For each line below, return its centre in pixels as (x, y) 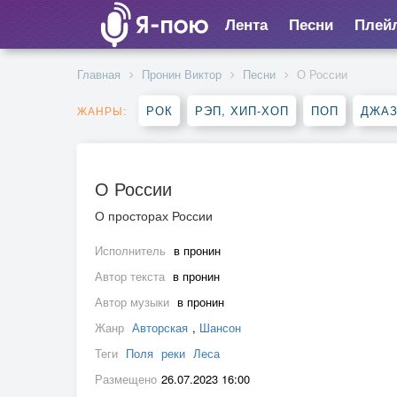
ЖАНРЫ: (102, 110)
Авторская (160, 327)
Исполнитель (132, 250)
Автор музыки (134, 302)
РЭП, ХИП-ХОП (242, 110)
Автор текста (132, 276)
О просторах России (154, 215)
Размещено (126, 379)
